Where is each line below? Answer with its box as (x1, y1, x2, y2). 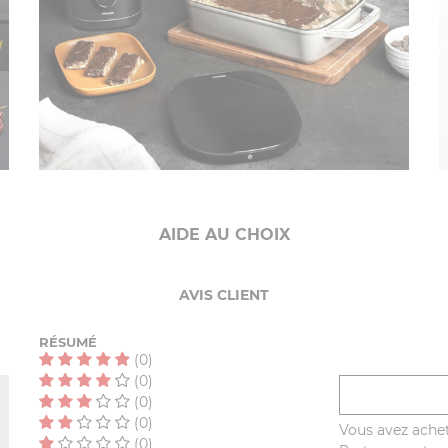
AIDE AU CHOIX (158, 225, 290, 245)
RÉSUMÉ (39, 334, 97, 351)
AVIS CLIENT (179, 286, 269, 305)
